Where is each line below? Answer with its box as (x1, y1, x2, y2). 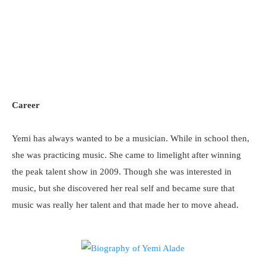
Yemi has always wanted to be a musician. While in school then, (12, 134, 249, 143)
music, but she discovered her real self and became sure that (12, 183, 235, 193)
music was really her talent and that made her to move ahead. (12, 200, 239, 210)
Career (12, 100, 40, 110)
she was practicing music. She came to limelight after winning (12, 150, 241, 160)
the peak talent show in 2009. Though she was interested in (12, 167, 232, 176)
